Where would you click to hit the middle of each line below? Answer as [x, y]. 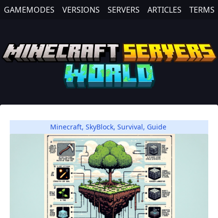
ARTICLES [164, 10]
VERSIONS [81, 10]
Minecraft [66, 127]
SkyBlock [99, 127]
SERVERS [124, 10]
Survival [130, 127]
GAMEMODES [29, 10]
